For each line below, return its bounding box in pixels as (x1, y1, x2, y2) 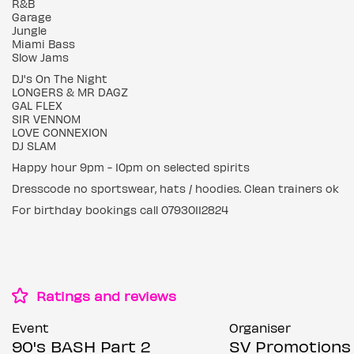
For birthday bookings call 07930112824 (12, 203, 228, 217)
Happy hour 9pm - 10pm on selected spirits (12, 160, 250, 174)
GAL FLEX (12, 99, 62, 112)
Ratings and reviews (32, 288, 176, 303)
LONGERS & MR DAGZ (12, 85, 128, 99)
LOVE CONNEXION (12, 126, 107, 139)
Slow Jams (12, 51, 69, 64)
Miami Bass (12, 37, 75, 51)
